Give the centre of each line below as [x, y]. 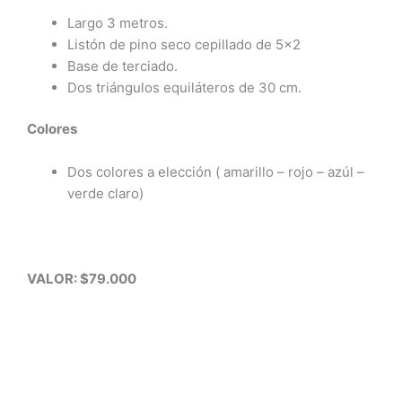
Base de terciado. [122, 66]
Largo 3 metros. [118, 22]
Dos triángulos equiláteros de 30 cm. [184, 87]
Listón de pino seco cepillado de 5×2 [184, 44]
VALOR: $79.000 [82, 278]
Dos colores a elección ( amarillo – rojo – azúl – [216, 172]
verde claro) [105, 194]
